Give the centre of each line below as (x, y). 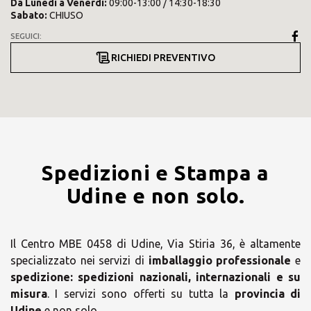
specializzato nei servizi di (77, 260)
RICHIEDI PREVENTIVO (163, 58)
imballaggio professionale (218, 260)
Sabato (27, 15)
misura (29, 294)
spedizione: (42, 277)
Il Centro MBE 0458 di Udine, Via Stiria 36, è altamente (155, 244)
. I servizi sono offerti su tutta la (141, 294)
